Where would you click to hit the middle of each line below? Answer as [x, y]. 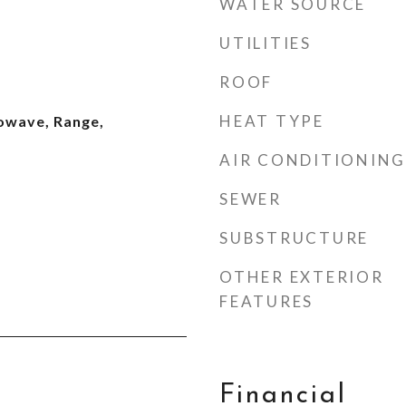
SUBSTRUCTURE [294, 238]
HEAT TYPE [272, 121]
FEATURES [266, 301]
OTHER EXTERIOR [302, 277]
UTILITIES [266, 43]
